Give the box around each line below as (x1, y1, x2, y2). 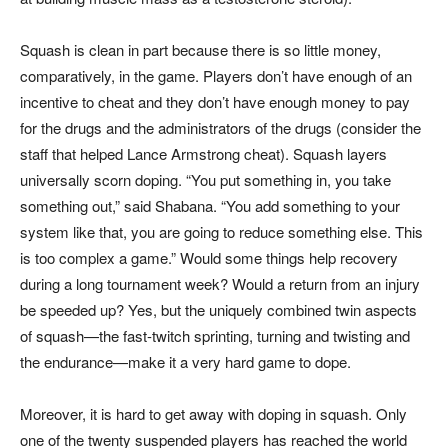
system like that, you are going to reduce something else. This (20, 221, 423, 243)
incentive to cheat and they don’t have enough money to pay (20, 91, 410, 113)
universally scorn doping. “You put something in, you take (20, 169, 391, 191)
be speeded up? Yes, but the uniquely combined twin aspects (20, 299, 417, 321)
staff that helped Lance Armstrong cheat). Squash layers (20, 143, 387, 165)
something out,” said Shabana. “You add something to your (20, 195, 400, 217)
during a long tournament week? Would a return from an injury (20, 273, 420, 295)
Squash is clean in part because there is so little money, (20, 39, 381, 61)
